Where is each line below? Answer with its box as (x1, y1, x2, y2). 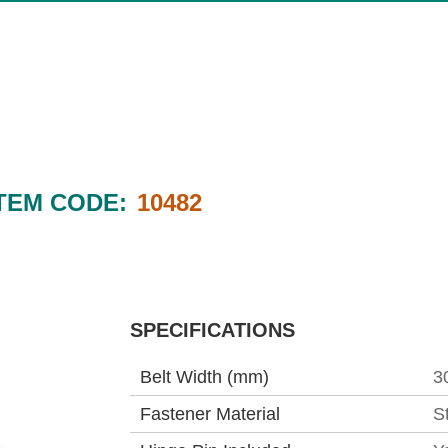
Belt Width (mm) (140, 367, 269, 387)
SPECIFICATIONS (130, 319, 295, 341)
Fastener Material (140, 404, 280, 424)
